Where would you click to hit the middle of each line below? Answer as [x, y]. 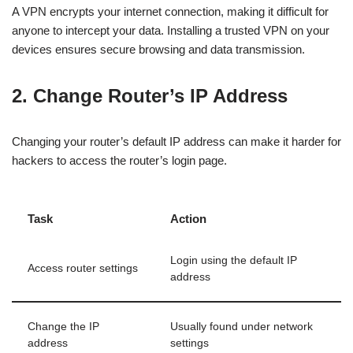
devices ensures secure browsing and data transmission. [158, 49]
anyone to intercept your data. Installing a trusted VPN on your [171, 30]
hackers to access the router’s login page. [119, 160]
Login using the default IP [234, 260]
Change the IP [63, 327]
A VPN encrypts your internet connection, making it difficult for [170, 11]
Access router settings [83, 268]
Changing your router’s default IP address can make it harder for [176, 141]
